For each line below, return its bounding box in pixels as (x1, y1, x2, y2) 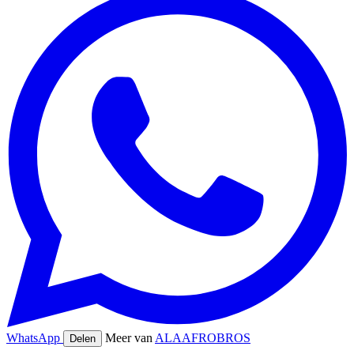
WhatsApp (6, 330, 63, 345)
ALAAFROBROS (155, 330, 250, 345)
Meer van (105, 330, 155, 345)
